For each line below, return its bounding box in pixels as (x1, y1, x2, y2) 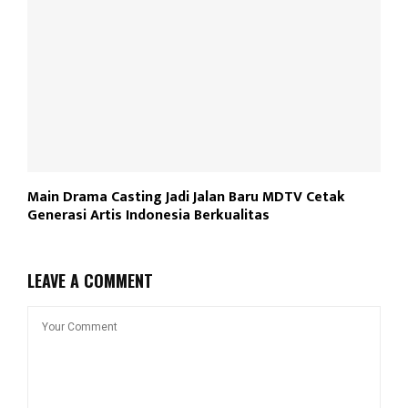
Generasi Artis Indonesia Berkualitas (27, 202, 270, 228)
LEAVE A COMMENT (27, 268, 153, 292)
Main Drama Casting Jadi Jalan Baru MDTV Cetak (27, 184, 345, 209)
